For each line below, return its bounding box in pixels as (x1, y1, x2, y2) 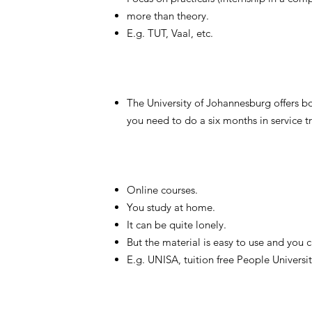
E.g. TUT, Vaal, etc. (127, 26, 213, 40)
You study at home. (127, 201, 215, 214)
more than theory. (127, 9, 209, 22)
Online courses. (127, 183, 198, 196)
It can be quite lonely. (127, 218, 226, 231)
